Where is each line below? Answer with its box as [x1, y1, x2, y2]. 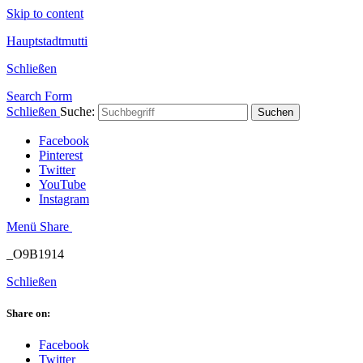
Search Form [6, 89, 72, 103]
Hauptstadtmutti [6, 34, 88, 48]
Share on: [6, 307, 50, 320]
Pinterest [39, 148, 83, 162]
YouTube [39, 177, 86, 191]
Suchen [258, 106, 293, 118]
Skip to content [6, 6, 83, 20]
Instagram [39, 192, 89, 206]
